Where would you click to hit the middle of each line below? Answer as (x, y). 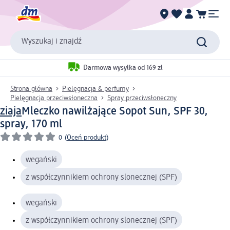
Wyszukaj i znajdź (52, 42)
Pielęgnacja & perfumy (95, 89)
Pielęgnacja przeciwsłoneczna (54, 98)
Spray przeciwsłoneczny (142, 98)
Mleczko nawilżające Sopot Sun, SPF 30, (115, 111)
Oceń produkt (87, 137)
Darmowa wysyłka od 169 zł (123, 68)
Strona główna (31, 89)
